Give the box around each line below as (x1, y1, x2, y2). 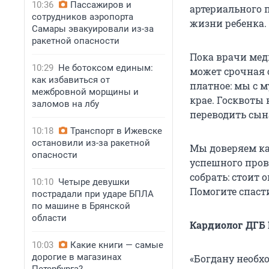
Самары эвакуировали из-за (32, 23, 154, 34)
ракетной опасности (32, 35, 119, 46)
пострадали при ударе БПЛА (32, 189, 154, 199)
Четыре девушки (58, 177, 130, 187)
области (32, 213, 67, 223)
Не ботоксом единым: (58, 62, 153, 73)
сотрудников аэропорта (32, 11, 133, 22)
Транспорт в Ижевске (70, 125, 162, 136)
